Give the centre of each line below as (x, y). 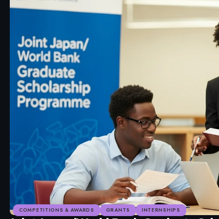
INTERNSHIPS (161, 210)
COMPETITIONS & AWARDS (57, 210)
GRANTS (118, 210)
